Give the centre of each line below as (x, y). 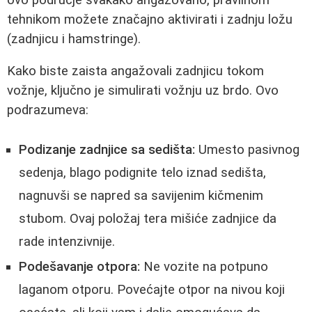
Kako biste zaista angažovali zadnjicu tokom (135, 71)
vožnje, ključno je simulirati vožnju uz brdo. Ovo (143, 91)
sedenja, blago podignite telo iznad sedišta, (142, 172)
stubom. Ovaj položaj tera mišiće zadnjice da (148, 218)
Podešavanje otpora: (79, 266)
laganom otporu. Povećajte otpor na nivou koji (152, 289)
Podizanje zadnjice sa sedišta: (107, 149)
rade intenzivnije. (67, 241)
